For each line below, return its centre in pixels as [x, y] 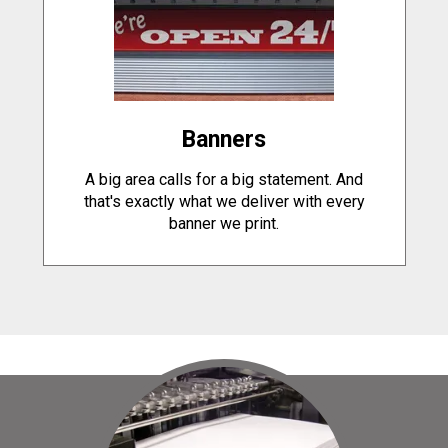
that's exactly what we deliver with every [224, 202]
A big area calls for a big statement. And [224, 180]
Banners [224, 140]
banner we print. [224, 224]
